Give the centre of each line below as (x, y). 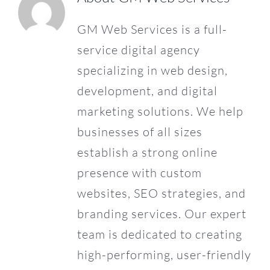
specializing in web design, (152, 71)
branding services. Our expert (162, 214)
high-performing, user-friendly (164, 255)
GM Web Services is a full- (152, 30)
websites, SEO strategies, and (161, 193)
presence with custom (139, 173)
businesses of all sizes (140, 132)
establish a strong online (147, 152)
